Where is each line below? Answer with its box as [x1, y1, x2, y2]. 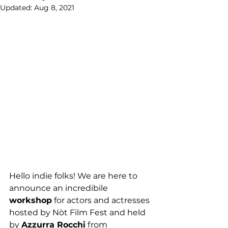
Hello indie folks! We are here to [9, 171, 139, 181]
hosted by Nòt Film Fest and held [9, 208, 148, 217]
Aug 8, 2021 [34, 3, 74, 12]
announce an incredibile [9, 183, 110, 193]
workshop [9, 195, 52, 205]
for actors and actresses [52, 195, 152, 205]
